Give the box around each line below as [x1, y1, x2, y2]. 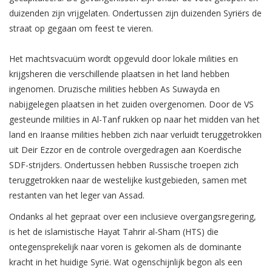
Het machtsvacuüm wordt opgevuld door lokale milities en [9, 53, 238, 65]
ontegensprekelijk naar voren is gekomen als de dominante [9, 241, 242, 253]
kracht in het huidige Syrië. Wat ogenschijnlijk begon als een [9, 256, 242, 268]
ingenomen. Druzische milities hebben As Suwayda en [9, 83, 220, 95]
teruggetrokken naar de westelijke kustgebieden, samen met [9, 174, 247, 186]
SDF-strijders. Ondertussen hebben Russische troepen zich [9, 159, 239, 171]
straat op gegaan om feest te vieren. [9, 22, 153, 35]
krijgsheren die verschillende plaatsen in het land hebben [9, 68, 229, 80]
